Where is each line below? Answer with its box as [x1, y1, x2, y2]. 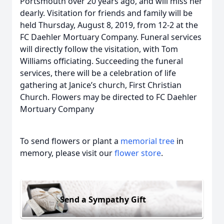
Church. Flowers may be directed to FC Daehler [20, 91, 197, 102]
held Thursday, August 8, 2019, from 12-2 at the [20, 19, 198, 30]
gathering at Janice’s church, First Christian [20, 79, 181, 90]
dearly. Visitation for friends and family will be [20, 7, 192, 18]
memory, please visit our [20, 147, 114, 158]
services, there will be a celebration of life [20, 67, 176, 78]
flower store [114, 147, 161, 158]
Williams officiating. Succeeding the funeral [20, 55, 183, 66]
